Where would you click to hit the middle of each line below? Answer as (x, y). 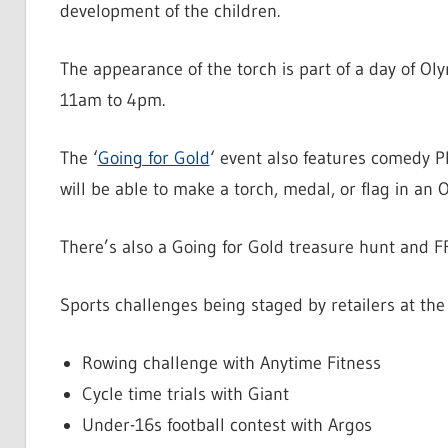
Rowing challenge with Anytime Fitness (231, 363)
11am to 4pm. (112, 100)
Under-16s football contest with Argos (227, 425)
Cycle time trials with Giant (185, 394)
